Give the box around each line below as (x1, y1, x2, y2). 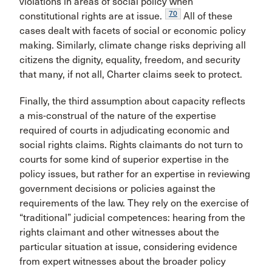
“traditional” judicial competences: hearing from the (19, 212, 245, 224)
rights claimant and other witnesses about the (19, 226, 219, 239)
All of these (181, 10, 233, 22)
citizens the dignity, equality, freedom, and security (19, 54, 240, 66)
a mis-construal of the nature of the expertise (19, 110, 216, 122)
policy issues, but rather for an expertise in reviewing (19, 168, 250, 180)
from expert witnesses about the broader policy (19, 256, 226, 268)
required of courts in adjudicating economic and (19, 124, 229, 137)
